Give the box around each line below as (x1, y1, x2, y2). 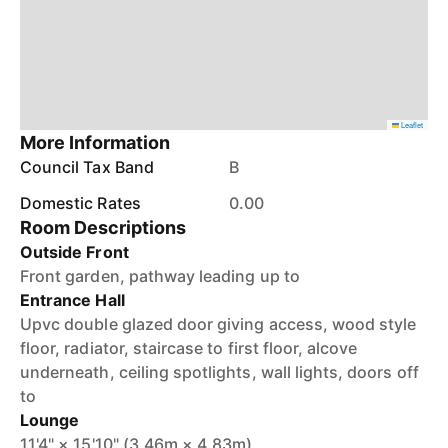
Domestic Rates (20, 193, 141, 213)
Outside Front (20, 242, 129, 262)
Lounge (20, 410, 80, 430)
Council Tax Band (20, 157, 154, 177)
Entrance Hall (20, 290, 125, 310)
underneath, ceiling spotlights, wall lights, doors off (20, 362, 419, 382)
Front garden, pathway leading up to (20, 266, 300, 286)
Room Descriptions (20, 217, 187, 238)
